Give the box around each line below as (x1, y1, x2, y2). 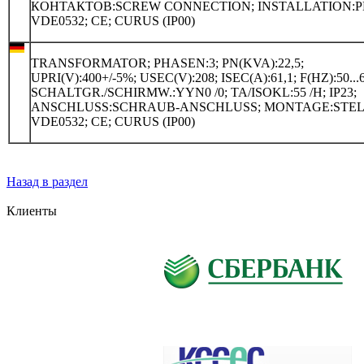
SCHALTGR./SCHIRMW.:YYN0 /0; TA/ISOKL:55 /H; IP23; (31, 84, 357, 99)
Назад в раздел (6, 174, 88, 188)
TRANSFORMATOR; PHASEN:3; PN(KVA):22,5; (31, 55, 304, 70)
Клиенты (6, 204, 57, 218)
